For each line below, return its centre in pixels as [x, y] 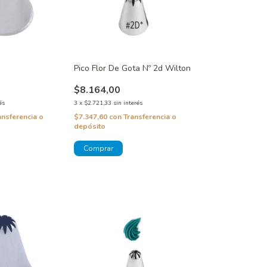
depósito [89, 127]
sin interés [128, 103]
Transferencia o [150, 117]
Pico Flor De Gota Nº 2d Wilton [132, 69]
